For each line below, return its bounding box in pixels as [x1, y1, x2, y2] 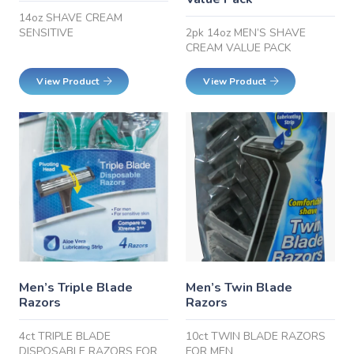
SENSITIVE [19, 25, 73, 41]
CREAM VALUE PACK [186, 40, 292, 56]
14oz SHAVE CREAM [19, 10, 122, 26]
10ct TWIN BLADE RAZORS [186, 329, 326, 345]
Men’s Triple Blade [19, 278, 133, 296]
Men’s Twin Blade [186, 278, 293, 296]
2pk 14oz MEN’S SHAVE [186, 25, 307, 41]
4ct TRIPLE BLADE [19, 329, 111, 345]
